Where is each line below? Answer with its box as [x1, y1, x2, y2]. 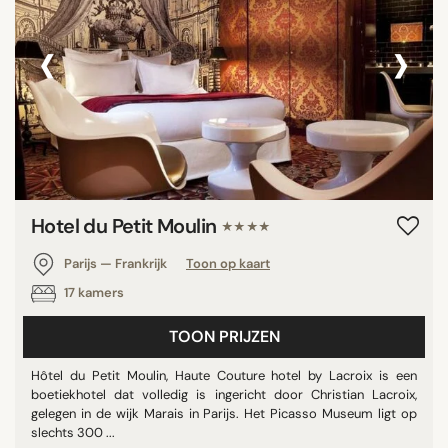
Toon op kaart [186, 254, 270, 272]
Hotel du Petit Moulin [31, 212, 221, 239]
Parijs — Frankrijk [61, 254, 170, 272]
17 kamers [61, 283, 124, 301]
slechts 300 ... [31, 423, 115, 441]
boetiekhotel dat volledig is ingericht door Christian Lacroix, [31, 385, 417, 403]
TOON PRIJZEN [168, 325, 280, 347]
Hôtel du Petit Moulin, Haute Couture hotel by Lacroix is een [31, 366, 417, 384]
